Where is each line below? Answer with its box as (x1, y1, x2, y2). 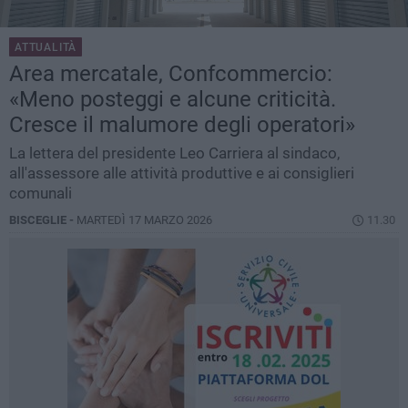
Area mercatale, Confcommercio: (9, 61, 332, 87)
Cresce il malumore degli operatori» (9, 112, 355, 138)
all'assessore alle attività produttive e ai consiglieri (9, 164, 354, 183)
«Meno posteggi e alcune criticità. (9, 87, 336, 113)
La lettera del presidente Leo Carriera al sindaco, (9, 144, 340, 163)
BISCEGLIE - (9, 213, 76, 228)
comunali (9, 184, 72, 203)
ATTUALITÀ (15, 41, 77, 55)
